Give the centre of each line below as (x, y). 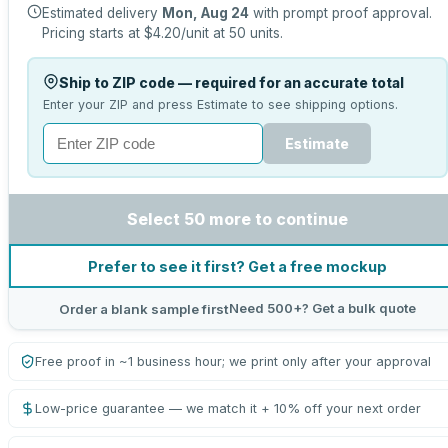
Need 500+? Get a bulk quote (322, 308)
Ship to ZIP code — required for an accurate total (231, 82)
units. (264, 33)
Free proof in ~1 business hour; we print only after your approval (233, 361)
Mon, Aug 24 (205, 13)
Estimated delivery (102, 13)
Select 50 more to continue (237, 219)
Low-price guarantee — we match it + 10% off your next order (228, 408)
